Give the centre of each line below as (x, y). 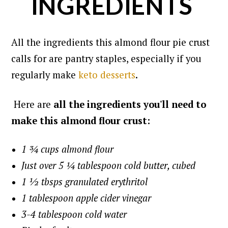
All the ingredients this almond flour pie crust (111, 42)
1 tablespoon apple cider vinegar (88, 198)
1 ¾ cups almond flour (69, 149)
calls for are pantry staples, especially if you (106, 58)
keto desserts (107, 75)
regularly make (45, 75)
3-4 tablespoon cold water (76, 214)
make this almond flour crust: (81, 120)
